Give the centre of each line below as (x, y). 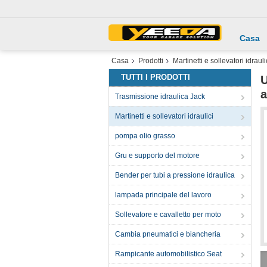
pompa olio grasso (145, 136)
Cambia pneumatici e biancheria (168, 234)
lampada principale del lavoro (163, 195)
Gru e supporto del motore (157, 156)
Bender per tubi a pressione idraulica (175, 175)
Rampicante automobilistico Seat (168, 254)
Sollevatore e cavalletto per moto (168, 215)
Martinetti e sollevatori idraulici (164, 116)
